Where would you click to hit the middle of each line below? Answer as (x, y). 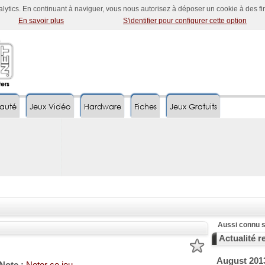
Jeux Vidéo (50, 107)
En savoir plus (41, 21)
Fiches (146, 107)
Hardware (103, 107)
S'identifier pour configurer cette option (185, 21)
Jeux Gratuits (193, 107)
